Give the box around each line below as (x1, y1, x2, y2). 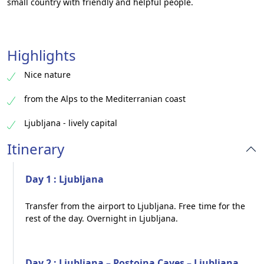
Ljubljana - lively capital (24, 117, 117, 128)
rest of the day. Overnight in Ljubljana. (25, 213, 178, 224)
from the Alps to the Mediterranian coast (24, 93, 186, 104)
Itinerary (7, 139, 64, 159)
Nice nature (24, 69, 71, 80)
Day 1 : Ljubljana (25, 173, 104, 186)
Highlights (7, 45, 76, 65)
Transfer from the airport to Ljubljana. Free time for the (25, 200, 245, 212)
